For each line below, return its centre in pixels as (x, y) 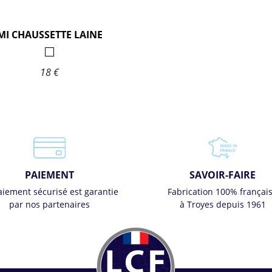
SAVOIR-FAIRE (223, 175)
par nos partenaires (49, 204)
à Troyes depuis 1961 (223, 204)
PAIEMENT (49, 175)
